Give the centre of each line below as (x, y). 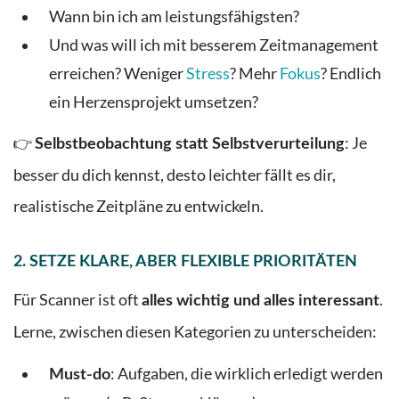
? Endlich (351, 73)
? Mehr (255, 73)
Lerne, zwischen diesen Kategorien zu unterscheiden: (195, 331)
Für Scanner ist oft (77, 299)
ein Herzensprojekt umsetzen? (154, 102)
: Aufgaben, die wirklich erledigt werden (247, 374)
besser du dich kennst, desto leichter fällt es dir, (175, 175)
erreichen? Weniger (118, 73)
